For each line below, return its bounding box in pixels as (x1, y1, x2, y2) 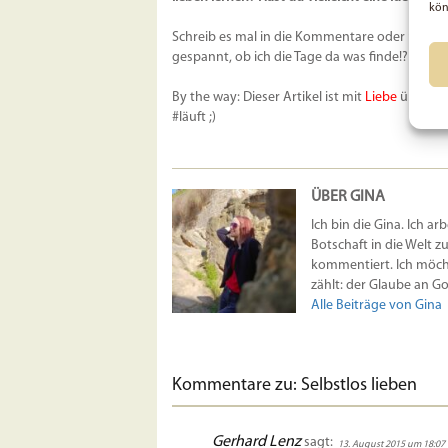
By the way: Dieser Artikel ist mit (172, 90, 365, 106)
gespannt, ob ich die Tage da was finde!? (172, 50, 408, 66)
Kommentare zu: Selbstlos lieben (172, 376, 417, 396)
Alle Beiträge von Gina (310, 298, 442, 314)
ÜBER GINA (310, 189, 385, 206)
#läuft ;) (172, 110, 216, 126)
